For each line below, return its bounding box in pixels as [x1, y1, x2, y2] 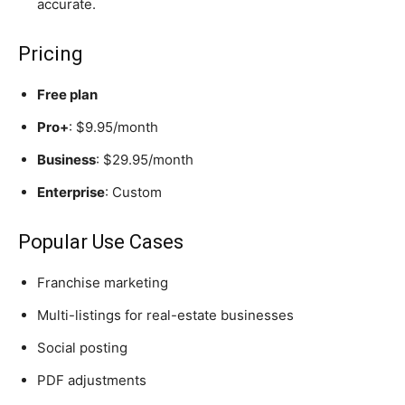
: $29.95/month [96, 151, 193, 169]
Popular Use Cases [18, 231, 184, 254]
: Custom [105, 184, 162, 202]
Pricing [18, 42, 83, 66]
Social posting [37, 339, 127, 357]
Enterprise [37, 184, 105, 202]
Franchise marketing [37, 274, 168, 292]
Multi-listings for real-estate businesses [37, 306, 294, 325]
